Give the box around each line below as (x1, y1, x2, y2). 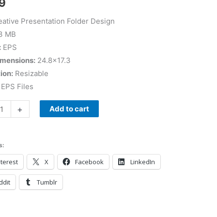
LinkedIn (130, 157, 155, 166)
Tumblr (36, 177, 57, 186)
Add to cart (49, 104, 89, 114)
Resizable (13, 69, 48, 78)
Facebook (75, 157, 104, 166)
